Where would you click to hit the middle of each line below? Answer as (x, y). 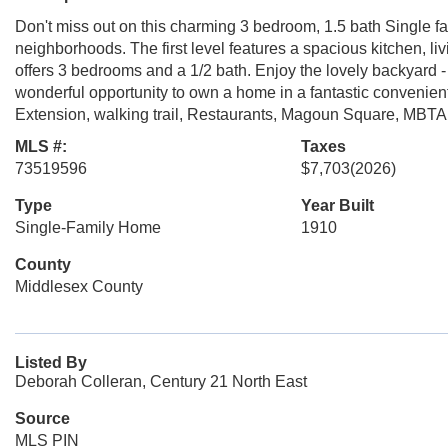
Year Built (337, 205)
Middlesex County (79, 286)
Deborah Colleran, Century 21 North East (161, 381)
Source (42, 418)
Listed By (51, 362)
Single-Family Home (88, 227)
